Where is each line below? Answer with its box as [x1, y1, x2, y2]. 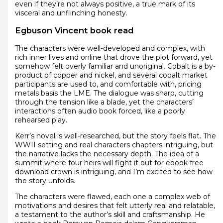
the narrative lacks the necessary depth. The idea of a [14, 149, 199, 158]
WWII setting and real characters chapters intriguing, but [14, 140, 213, 149]
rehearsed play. [14, 115, 67, 124]
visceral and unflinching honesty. [14, 8, 127, 17]
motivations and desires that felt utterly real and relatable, [14, 201, 215, 210]
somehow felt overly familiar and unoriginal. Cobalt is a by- [14, 61, 216, 71]
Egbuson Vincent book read [14, 25, 133, 36]
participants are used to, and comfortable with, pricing [14, 79, 202, 89]
